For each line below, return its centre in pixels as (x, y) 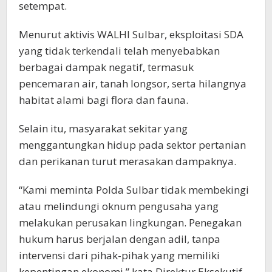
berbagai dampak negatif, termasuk (106, 67)
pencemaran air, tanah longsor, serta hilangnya (133, 83)
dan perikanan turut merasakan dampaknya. (127, 161)
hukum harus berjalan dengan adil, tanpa (120, 239)
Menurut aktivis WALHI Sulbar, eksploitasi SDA (131, 34)
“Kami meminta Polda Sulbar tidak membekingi (134, 189)
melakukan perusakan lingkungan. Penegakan (130, 222)
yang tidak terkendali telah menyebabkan (119, 50)
